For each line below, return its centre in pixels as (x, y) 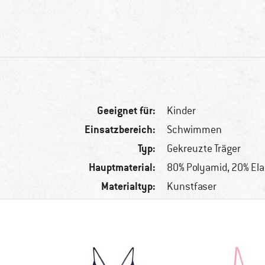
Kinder (182, 111)
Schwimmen (195, 130)
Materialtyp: (129, 186)
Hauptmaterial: (122, 167)
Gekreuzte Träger (204, 149)
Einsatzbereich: (120, 130)
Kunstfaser (192, 187)
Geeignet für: (127, 111)
